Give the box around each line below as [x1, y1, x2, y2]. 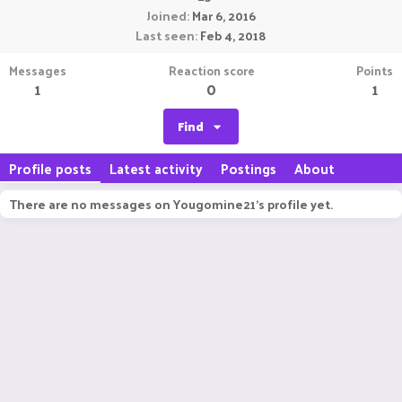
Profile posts [9, 156, 92, 180]
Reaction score [168, 59, 255, 82]
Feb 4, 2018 [200, 24, 267, 47]
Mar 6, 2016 [191, 4, 256, 27]
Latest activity [109, 156, 203, 180]
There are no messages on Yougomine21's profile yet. [9, 193, 333, 215]
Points [356, 59, 393, 82]
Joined [146, 4, 187, 27]
